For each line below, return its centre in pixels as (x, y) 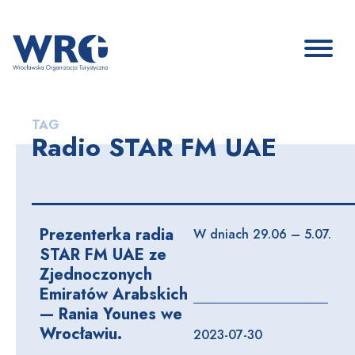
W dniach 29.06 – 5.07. (262, 234)
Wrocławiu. (81, 334)
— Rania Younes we (111, 314)
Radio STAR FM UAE (154, 147)
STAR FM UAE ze (103, 255)
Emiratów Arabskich (114, 294)
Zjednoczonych (96, 275)
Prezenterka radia (107, 235)
